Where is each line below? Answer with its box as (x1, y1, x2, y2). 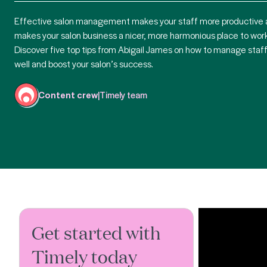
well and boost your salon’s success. (14, 57, 155, 70)
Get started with (32, 220, 161, 244)
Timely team (100, 88, 147, 101)
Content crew (38, 88, 98, 101)
